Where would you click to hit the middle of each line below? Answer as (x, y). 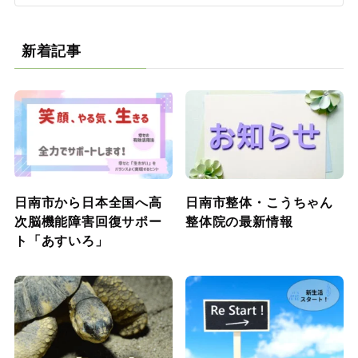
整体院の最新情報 (239, 221)
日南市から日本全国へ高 (88, 201)
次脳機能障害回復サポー (88, 221)
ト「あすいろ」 (61, 240)
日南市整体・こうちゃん (259, 201)
